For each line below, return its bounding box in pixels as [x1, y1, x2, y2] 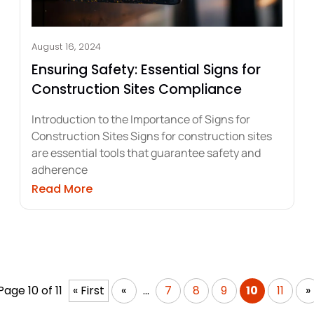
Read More [32, 180, 93, 197]
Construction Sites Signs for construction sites [32, 128, 272, 144]
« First [72, 282, 104, 299]
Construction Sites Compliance [32, 79, 242, 99]
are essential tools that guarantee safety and [32, 144, 261, 161]
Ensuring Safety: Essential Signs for [32, 60, 261, 79]
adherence [32, 161, 88, 177]
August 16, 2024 [32, 39, 101, 53]
